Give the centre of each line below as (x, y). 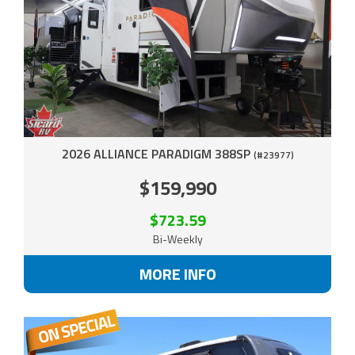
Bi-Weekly (177, 239)
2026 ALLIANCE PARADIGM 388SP (157, 153)
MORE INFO (177, 273)
